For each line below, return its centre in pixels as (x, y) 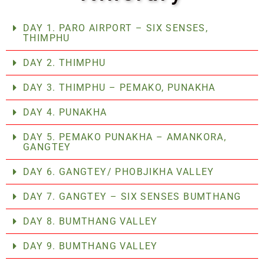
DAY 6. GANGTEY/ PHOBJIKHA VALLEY (119, 171)
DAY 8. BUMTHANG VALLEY (90, 221)
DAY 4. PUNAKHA (65, 112)
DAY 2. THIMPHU (65, 62)
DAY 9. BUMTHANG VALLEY (90, 246)
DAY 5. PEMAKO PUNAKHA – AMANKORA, (125, 137)
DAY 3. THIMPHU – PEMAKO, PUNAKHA (119, 87)
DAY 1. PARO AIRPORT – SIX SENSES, (116, 28)
